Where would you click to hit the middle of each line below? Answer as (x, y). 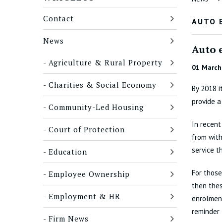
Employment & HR (84, 196)
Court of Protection (87, 129)
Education (68, 152)
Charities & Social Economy (103, 85)
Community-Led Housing (96, 107)
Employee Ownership (89, 174)
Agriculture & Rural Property (106, 62)
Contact (58, 18)
